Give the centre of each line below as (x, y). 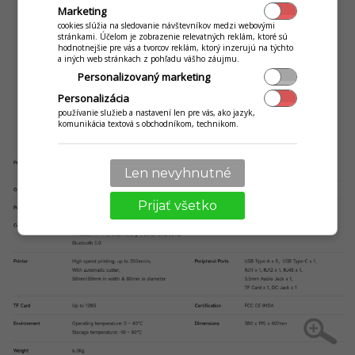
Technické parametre (177, 137)
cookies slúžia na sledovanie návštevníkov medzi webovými (167, 25)
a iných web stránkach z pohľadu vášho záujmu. (149, 58)
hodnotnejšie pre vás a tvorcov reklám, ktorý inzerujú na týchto (176, 47)
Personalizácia (94, 98)
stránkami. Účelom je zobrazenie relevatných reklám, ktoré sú (173, 36)
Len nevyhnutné (177, 173)
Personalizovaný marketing (144, 76)
